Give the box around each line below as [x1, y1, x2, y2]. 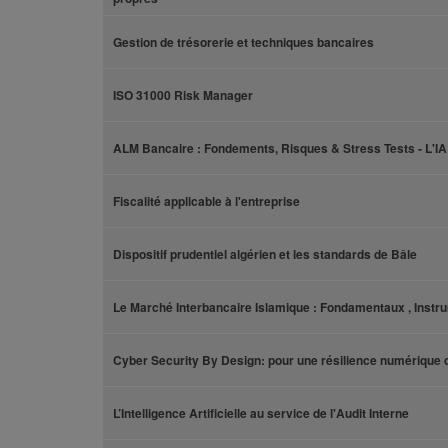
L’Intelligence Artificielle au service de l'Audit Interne [113, 404, 409, 422]
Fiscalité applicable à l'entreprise [113, 192, 300, 210]
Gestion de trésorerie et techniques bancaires [113, 33, 374, 51]
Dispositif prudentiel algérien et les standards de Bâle [113, 245, 417, 263]
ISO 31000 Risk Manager [113, 86, 253, 104]
